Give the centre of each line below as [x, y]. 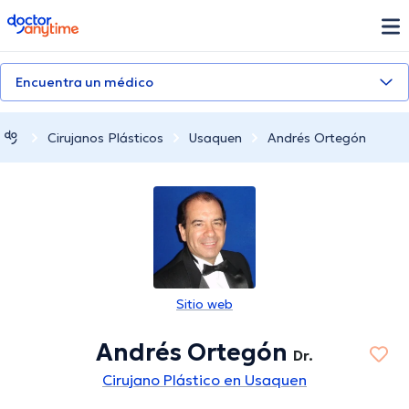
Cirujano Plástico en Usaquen [204, 380]
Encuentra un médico [84, 82]
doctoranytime [58, 21]
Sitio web [204, 304]
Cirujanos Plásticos [105, 137]
